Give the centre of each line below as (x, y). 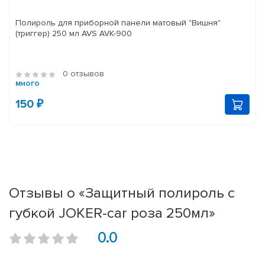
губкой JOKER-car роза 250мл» (112, 213)
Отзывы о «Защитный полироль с (122, 193)
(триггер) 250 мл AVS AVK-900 (107, 34)
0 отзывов (83, 74)
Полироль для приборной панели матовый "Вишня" (118, 23)
